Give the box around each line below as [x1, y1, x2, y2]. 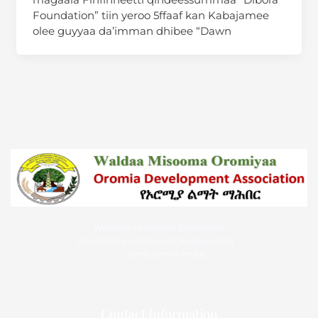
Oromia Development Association [76, 234, 242, 248]
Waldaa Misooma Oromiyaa [93, 220, 225, 234]
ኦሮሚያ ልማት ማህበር [111, 247, 207, 261]
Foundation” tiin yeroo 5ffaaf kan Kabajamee [32, 8, 269, 22]
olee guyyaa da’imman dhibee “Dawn [32, 23, 231, 38]
